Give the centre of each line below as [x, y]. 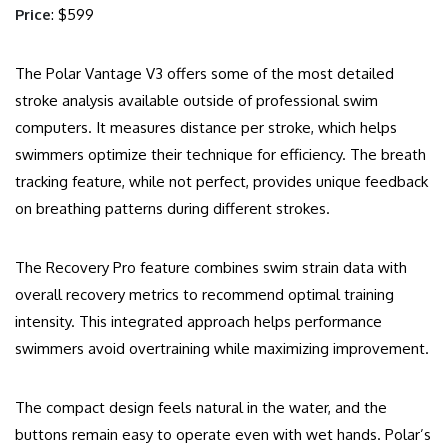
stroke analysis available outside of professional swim [196, 101]
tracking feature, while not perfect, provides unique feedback [221, 182]
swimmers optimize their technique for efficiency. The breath [220, 155]
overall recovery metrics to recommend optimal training [204, 295]
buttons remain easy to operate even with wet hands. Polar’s [223, 435]
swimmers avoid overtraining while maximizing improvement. [222, 349]
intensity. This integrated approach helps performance [198, 322]
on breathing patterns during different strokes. [172, 209]
